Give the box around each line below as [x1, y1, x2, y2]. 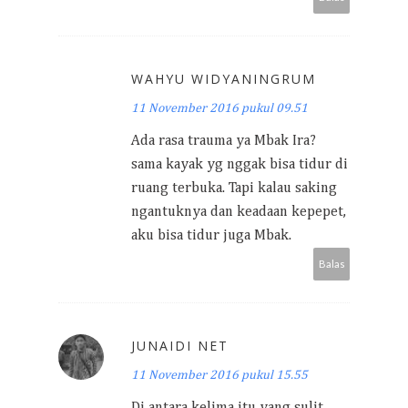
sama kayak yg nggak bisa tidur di [131, 157, 348, 172]
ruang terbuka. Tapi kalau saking [131, 180, 337, 196]
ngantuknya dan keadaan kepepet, [131, 204, 346, 219]
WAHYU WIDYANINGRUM [131, 69, 316, 87]
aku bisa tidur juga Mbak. [131, 228, 291, 243]
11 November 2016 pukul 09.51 [131, 101, 308, 115]
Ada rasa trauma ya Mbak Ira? [131, 133, 316, 148]
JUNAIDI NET [131, 336, 229, 354]
